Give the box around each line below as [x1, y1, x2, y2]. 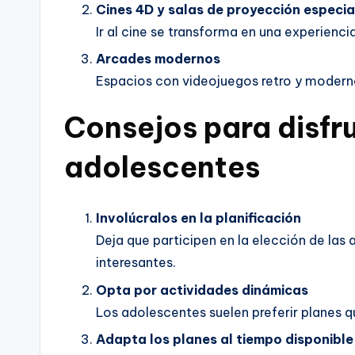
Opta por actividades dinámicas [96, 281, 308, 298]
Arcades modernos [96, 51, 220, 67]
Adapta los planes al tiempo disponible [96, 330, 353, 347]
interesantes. [96, 254, 176, 271]
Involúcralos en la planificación [96, 210, 301, 227]
